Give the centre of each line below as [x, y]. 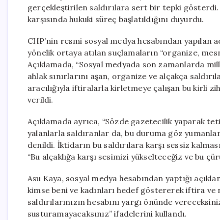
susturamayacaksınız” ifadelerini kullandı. [107, 214]
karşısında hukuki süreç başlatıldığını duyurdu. [116, 19]
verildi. [41, 100]
